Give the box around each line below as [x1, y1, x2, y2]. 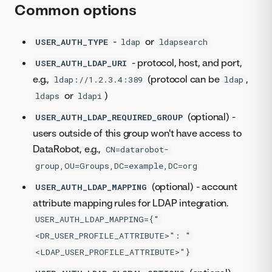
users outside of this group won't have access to [33, 126, 242, 139]
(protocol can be [144, 72, 222, 85]
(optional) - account [149, 180, 237, 192]
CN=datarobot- [105, 143, 169, 155]
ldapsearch [158, 36, 208, 47]
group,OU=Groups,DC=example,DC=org [35, 160, 197, 171]
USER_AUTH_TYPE [35, 36, 108, 47]
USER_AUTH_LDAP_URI [35, 57, 127, 69]
